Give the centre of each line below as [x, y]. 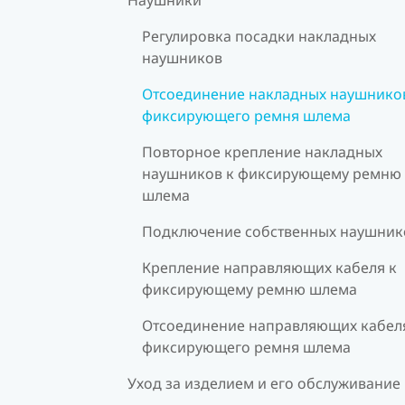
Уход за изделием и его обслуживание [264, 383]
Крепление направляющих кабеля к [269, 267]
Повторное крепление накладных [262, 151]
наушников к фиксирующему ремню [272, 173]
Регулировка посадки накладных [259, 36]
